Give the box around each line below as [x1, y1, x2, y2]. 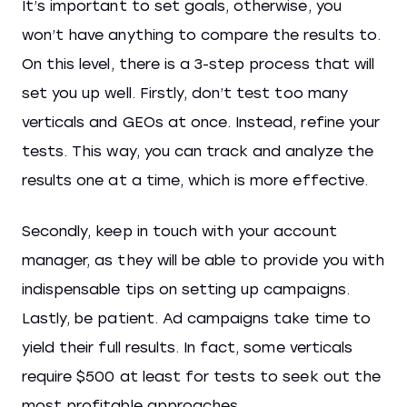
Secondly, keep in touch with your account [22, 223, 337, 240]
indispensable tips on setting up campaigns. [22, 281, 350, 298]
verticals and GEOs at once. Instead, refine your [22, 114, 380, 131]
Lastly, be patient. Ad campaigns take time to [22, 310, 371, 327]
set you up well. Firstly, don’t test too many [22, 84, 348, 102]
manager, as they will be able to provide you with [22, 252, 384, 269]
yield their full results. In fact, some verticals [22, 339, 352, 356]
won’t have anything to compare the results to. [22, 26, 381, 44]
